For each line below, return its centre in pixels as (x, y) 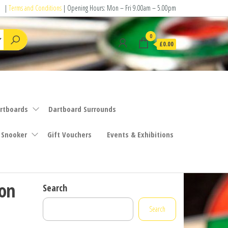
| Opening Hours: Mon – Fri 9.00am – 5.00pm (119, 8)
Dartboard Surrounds (82, 109)
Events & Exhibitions (140, 134)
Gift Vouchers (69, 134)
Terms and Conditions (35, 8)
